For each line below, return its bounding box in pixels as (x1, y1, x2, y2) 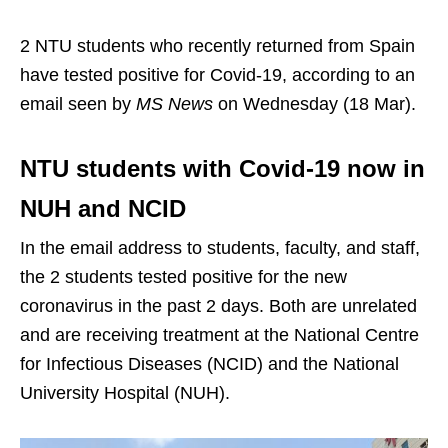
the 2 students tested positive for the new (20, 267, 347, 287)
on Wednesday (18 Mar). (213, 94, 416, 114)
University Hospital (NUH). (20, 383, 230, 403)
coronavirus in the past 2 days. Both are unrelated (20, 296, 417, 316)
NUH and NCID (20, 195, 186, 222)
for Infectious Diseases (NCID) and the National (20, 354, 399, 374)
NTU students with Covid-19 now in (20, 155, 425, 182)
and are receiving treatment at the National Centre (20, 325, 419, 345)
